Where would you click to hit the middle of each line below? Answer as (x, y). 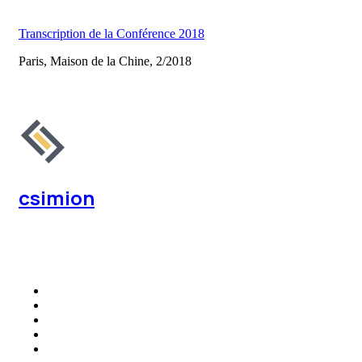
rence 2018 (176, 33)
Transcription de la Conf (80, 33)
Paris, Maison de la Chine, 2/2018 (105, 61)
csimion (57, 198)
